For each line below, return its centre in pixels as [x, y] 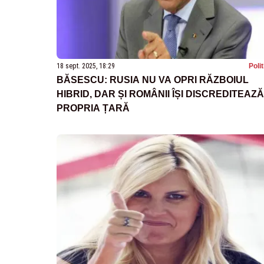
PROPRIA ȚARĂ [93, 108]
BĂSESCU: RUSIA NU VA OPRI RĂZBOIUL [153, 80]
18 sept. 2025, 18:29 [86, 66]
